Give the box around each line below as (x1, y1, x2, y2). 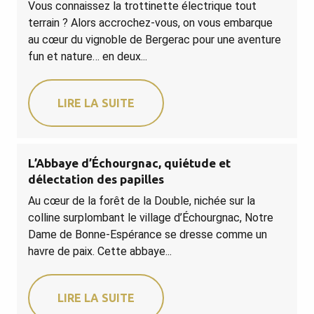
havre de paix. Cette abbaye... (28, 244, 172, 258)
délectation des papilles (28, 172, 164, 186)
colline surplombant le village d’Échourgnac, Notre (28, 210, 273, 224)
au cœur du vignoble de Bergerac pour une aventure (28, 32, 281, 46)
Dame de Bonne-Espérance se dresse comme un (28, 227, 267, 241)
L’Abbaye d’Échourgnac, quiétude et (28, 156, 231, 170)
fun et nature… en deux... (28, 49, 147, 63)
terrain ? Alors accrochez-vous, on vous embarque (28, 15, 273, 29)
